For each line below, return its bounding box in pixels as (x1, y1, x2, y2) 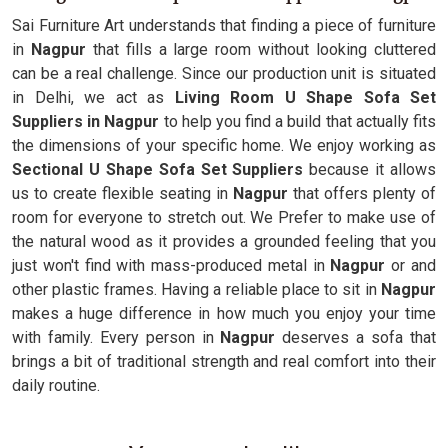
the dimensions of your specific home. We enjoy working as (12, 136, 436, 155)
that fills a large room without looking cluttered (92, 40, 437, 59)
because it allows (303, 160, 436, 179)
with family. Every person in (12, 328, 221, 347)
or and (391, 256, 437, 275)
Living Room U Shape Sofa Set (164, 88, 436, 107)
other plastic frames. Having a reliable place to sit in (12, 280, 381, 299)
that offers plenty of (288, 184, 436, 203)
